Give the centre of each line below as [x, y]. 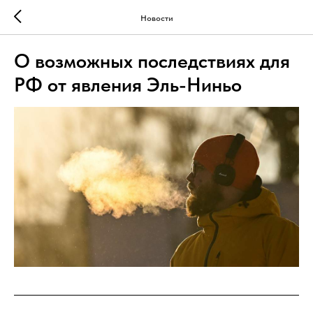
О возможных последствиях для [152, 61]
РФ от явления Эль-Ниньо [128, 85]
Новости [156, 18]
